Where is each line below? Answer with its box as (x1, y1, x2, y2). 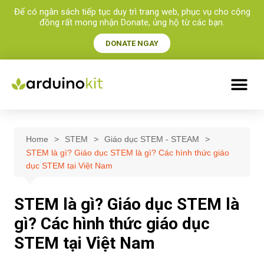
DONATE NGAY (105, 39, 159, 48)
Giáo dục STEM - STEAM (104, 134, 199, 144)
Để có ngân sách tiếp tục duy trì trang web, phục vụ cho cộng (14, 6, 250, 17)
